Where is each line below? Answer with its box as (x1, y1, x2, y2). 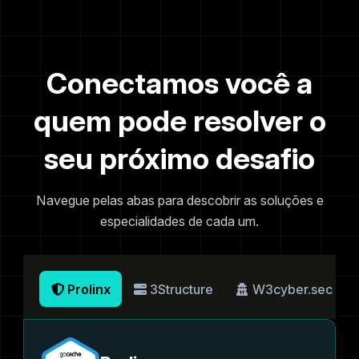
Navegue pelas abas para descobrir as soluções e (35, 192, 324, 208)
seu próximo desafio (44, 141, 315, 177)
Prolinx (67, 280, 111, 297)
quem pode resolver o (33, 103, 326, 139)
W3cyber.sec (252, 280, 333, 297)
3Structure (149, 280, 213, 297)
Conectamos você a (46, 66, 313, 102)
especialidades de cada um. (100, 212, 259, 229)
